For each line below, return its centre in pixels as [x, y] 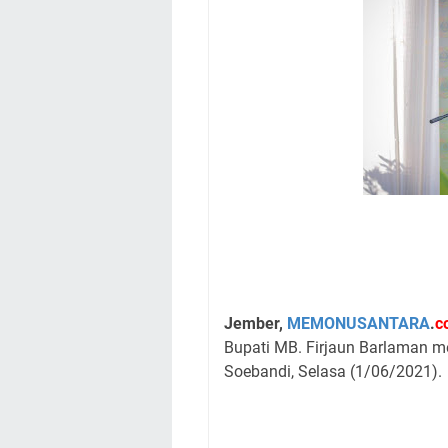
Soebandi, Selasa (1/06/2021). [333, 371]
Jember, [255, 323]
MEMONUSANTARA [358, 323]
